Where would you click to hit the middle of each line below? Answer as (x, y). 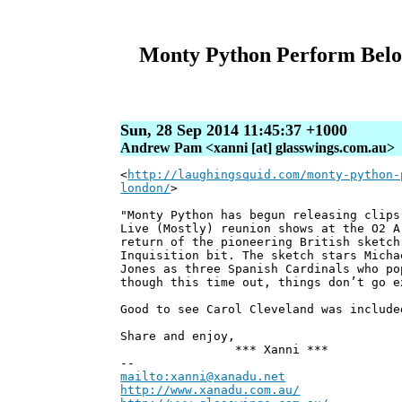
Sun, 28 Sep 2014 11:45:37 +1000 (234, 131)
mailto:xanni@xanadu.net (203, 377)
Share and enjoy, (178, 336)
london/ (146, 188)
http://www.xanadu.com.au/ (210, 390)
